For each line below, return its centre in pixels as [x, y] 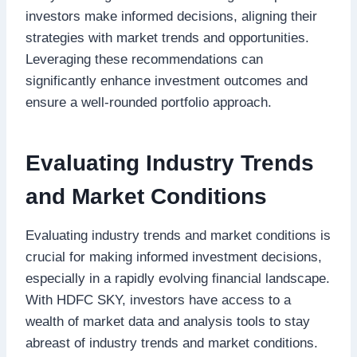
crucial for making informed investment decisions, [174, 257]
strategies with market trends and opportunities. [167, 37]
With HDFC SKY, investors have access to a [158, 300]
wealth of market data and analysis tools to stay [168, 321]
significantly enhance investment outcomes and [167, 80]
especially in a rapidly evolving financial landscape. [178, 278]
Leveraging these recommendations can [144, 59]
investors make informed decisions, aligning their [171, 16]
